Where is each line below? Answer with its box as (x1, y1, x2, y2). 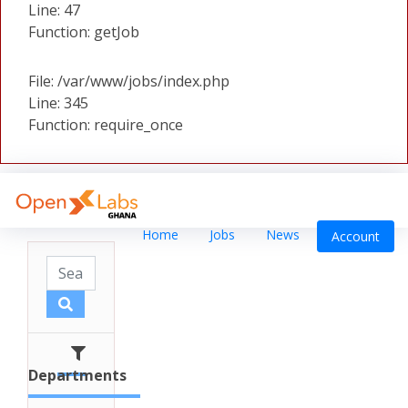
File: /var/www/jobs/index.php (28, 71, 229, 91)
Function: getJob (28, 22, 139, 42)
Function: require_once (28, 115, 183, 135)
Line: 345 (28, 93, 88, 113)
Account (331, 228, 380, 246)
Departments (28, 365, 127, 385)
